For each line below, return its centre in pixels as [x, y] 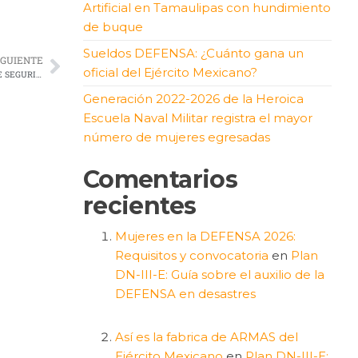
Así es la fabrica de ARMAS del [206, 336]
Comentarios [160, 179]
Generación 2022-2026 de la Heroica [193, 98]
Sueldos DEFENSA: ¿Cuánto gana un [193, 53]
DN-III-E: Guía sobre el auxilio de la [219, 274]
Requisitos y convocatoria [191, 255]
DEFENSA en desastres [185, 293]
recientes [139, 205]
